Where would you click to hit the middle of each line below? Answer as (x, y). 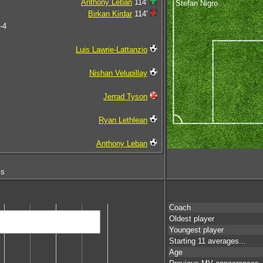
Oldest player (192, 219)
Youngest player (196, 230)
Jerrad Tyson (125, 97)
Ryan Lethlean (123, 120)
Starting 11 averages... (208, 241)
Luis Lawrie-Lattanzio (112, 50)
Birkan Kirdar (110, 14)
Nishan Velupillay (118, 73)
